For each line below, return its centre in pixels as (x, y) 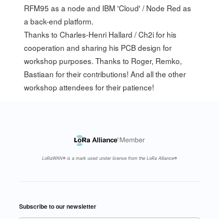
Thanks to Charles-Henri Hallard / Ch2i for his (100, 34)
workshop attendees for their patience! (89, 87)
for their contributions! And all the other (120, 74)
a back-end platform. (59, 21)
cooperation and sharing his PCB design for (98, 48)
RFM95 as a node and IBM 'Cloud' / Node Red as (108, 8)
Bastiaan (39, 74)
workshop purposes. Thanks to (78, 61)
